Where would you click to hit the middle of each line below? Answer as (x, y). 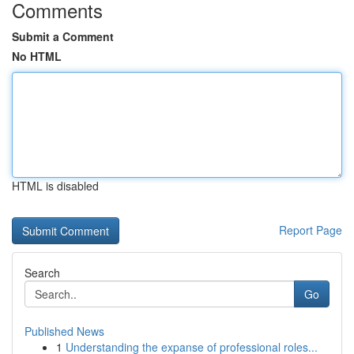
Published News (64, 331)
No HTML (37, 56)
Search (42, 273)
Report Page (311, 230)
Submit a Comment (63, 36)
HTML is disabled (55, 186)
